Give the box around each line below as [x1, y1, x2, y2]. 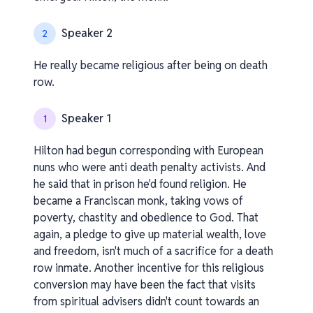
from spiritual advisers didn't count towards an [34, 294, 259, 309]
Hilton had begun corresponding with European [34, 143, 263, 158]
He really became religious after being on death [34, 58, 268, 73]
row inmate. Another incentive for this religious [34, 261, 264, 275]
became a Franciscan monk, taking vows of [34, 194, 243, 208]
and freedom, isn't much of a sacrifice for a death [34, 244, 273, 259]
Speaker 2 [61, 26, 112, 41]
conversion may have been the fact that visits [34, 277, 256, 292]
